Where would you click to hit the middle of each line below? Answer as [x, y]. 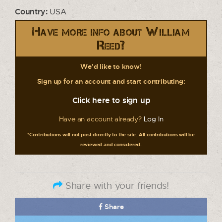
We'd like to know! [111, 66]
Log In [153, 119]
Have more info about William [111, 31]
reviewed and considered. [111, 144]
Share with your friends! [115, 185]
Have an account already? [101, 119]
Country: [31, 11]
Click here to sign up [111, 100]
